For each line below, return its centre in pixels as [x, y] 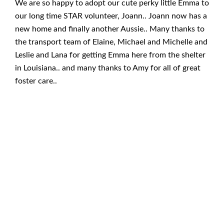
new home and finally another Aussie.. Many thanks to [110, 29]
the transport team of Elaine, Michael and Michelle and [111, 42]
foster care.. [36, 81]
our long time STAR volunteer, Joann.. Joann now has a [111, 16]
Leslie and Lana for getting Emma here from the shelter [110, 55]
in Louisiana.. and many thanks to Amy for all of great [108, 68]
